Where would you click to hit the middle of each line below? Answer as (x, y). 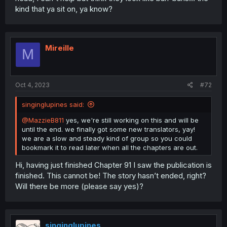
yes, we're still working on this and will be (131, 120)
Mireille (60, 48)
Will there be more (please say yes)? (79, 186)
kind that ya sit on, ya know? (64, 9)
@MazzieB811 (43, 120)
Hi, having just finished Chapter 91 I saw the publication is (113, 165)
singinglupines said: (53, 104)
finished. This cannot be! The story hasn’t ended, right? (111, 175)
